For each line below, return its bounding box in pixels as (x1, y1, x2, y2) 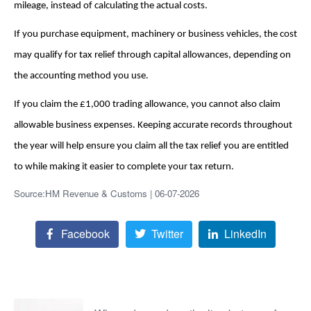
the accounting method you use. (14, 71, 149, 81)
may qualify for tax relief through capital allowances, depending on (14, 50, 291, 60)
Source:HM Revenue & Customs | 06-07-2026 (14, 187, 199, 200)
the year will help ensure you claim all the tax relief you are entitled (14, 141, 289, 151)
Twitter (151, 226, 183, 242)
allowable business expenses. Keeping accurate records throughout (14, 120, 292, 131)
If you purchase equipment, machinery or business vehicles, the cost (14, 29, 297, 40)
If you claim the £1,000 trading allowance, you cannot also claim (14, 99, 280, 110)
